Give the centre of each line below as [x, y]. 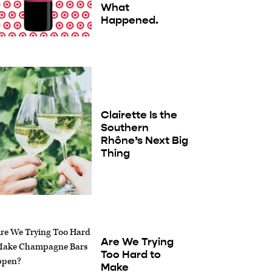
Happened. [129, 20]
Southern [124, 127]
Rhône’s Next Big [144, 140]
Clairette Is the [139, 114]
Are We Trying [137, 242]
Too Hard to [131, 255]
